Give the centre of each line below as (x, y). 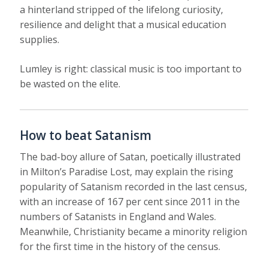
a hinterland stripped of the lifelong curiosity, (122, 10)
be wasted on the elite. (71, 84)
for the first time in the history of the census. (120, 247)
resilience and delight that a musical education (123, 25)
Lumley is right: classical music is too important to (131, 69)
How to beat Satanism (86, 135)
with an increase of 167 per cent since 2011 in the (130, 202)
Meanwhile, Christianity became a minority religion (134, 232)
